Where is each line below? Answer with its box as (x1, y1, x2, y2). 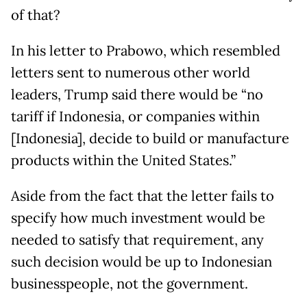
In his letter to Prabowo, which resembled (11, 42, 280, 60)
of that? (11, 6, 60, 25)
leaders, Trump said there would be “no (11, 86, 263, 104)
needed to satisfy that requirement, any (11, 231, 264, 249)
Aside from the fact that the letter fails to (11, 187, 274, 206)
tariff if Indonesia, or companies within (11, 108, 260, 126)
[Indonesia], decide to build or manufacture (11, 130, 289, 148)
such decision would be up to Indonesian (11, 253, 272, 271)
